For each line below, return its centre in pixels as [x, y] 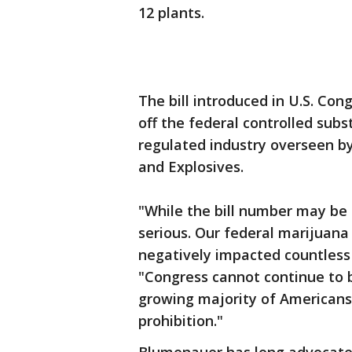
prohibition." [181, 321]
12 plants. [171, 13]
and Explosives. [191, 167]
